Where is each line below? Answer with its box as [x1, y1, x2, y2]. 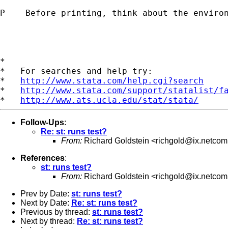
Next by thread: [20, 216, 77, 225]
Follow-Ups [20, 118, 64, 127]
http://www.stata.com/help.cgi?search [20, 75, 204, 85]
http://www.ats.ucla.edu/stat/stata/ [20, 95, 198, 105]
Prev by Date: [20, 189, 71, 198]
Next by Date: [20, 198, 71, 207]
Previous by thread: [20, 207, 92, 216]
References [20, 153, 65, 162]
